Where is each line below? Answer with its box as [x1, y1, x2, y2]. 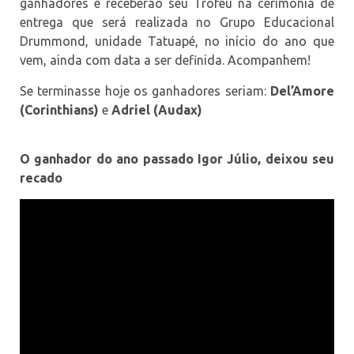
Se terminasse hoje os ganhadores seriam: [20, 83, 270, 98]
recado [20, 171, 62, 186]
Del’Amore [270, 83, 334, 98]
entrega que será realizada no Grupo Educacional [20, 15, 334, 30]
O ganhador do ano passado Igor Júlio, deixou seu [20, 152, 334, 167]
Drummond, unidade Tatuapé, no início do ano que [20, 34, 334, 49]
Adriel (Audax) [111, 102, 202, 117]
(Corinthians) [20, 102, 102, 117]
